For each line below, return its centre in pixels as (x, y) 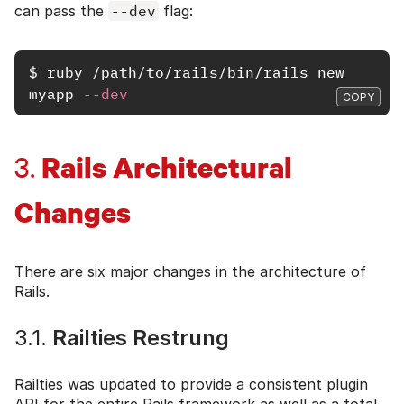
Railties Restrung (138, 337)
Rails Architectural (164, 166)
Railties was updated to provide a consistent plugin (191, 384)
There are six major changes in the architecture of (190, 271)
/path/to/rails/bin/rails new (214, 72)
